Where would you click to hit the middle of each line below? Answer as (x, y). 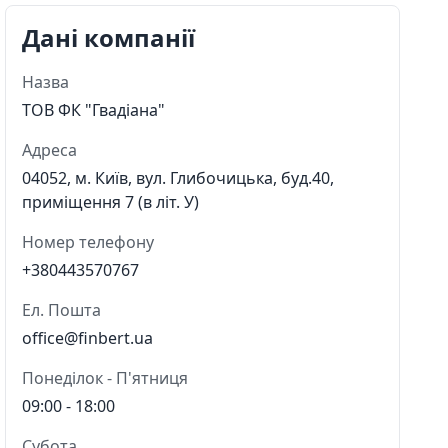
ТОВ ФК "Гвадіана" (94, 109)
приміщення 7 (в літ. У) (111, 201)
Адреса (50, 149)
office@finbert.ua (88, 337)
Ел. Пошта (62, 309)
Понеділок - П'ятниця (105, 377)
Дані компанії (109, 37)
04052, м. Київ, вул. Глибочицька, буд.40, (178, 177)
